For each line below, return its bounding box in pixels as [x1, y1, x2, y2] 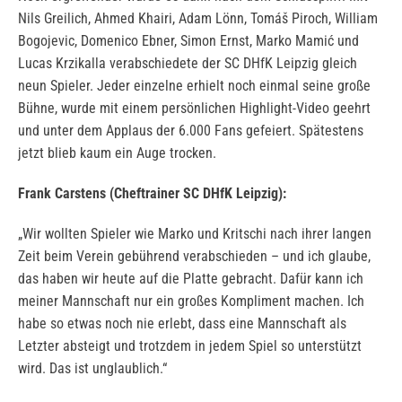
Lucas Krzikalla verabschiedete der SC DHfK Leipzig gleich [18, 55, 357, 73]
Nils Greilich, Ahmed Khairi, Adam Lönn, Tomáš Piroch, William [18, 10, 378, 28]
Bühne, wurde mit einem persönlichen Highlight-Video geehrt [18, 100, 371, 118]
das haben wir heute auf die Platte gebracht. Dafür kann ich [18, 270, 363, 288]
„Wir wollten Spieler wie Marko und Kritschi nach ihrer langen [18, 225, 371, 243]
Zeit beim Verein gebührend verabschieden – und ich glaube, [18, 248, 371, 266]
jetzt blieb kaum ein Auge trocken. [18, 144, 216, 162]
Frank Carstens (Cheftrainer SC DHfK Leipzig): [18, 185, 286, 203]
